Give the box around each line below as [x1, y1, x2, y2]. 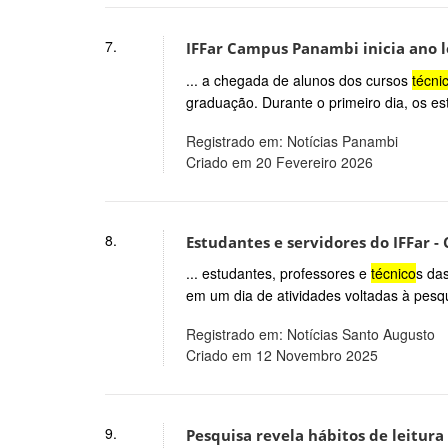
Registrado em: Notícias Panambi [185, 130, 398, 151]
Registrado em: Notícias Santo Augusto [185, 324, 435, 345]
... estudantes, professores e [185, 263, 371, 284]
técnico [370, 263, 416, 284]
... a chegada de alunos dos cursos [185, 69, 412, 90]
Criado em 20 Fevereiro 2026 [185, 151, 373, 172]
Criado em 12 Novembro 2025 [185, 345, 378, 366]
